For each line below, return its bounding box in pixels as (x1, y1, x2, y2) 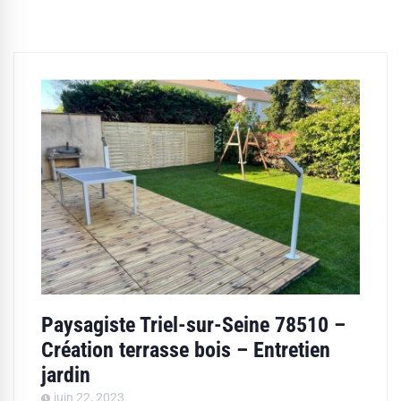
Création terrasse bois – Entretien (41, 337, 330, 363)
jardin (41, 363, 90, 388)
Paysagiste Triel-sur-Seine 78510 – (41, 312, 346, 338)
